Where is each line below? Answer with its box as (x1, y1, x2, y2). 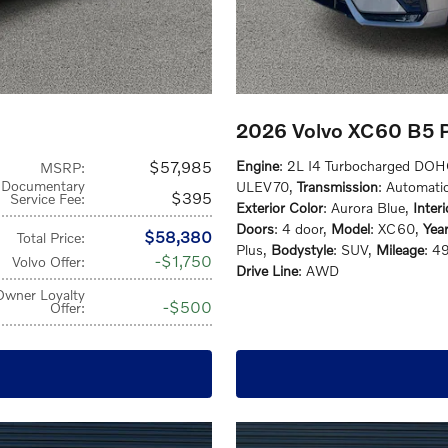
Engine (236, 157, 279, 174)
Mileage (376, 241, 424, 258)
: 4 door (274, 220, 323, 237)
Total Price (17, 229, 82, 246)
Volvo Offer (12, 253, 82, 270)
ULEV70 (236, 178, 289, 195)
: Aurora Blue (323, 199, 405, 216)
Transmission (297, 178, 378, 195)
